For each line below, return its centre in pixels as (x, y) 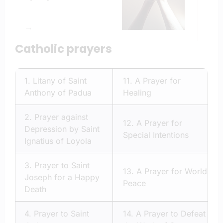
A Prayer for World (172, 171)
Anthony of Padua (58, 93)
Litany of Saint (60, 81)
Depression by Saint (62, 129)
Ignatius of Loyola (58, 141)
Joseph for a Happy (62, 177)
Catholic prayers (63, 49)
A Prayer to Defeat (171, 214)
